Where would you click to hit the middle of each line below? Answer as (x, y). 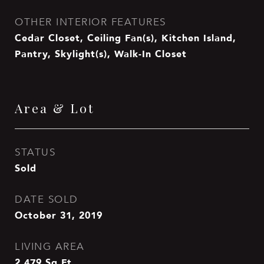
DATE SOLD (47, 199)
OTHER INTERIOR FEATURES (90, 22)
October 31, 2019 (59, 215)
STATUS (35, 152)
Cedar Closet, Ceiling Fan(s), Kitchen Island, (126, 38)
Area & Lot (55, 108)
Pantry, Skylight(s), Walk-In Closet (101, 54)
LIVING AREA (50, 247)
